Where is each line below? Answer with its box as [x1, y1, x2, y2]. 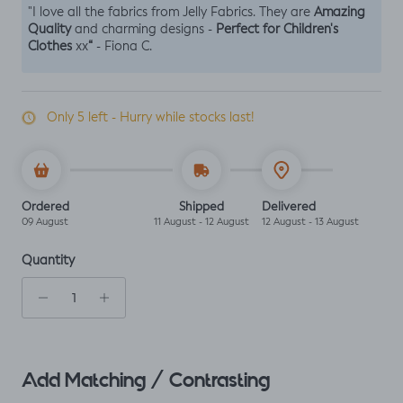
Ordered [22, 201, 69, 214]
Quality [28, 23, 71, 37]
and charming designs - [71, 23, 216, 37]
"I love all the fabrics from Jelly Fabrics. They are [28, 6, 314, 20]
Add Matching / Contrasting [22, 369, 270, 392]
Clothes [28, 40, 76, 54]
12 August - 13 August [261, 218, 359, 228]
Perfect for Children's [216, 23, 338, 37]
